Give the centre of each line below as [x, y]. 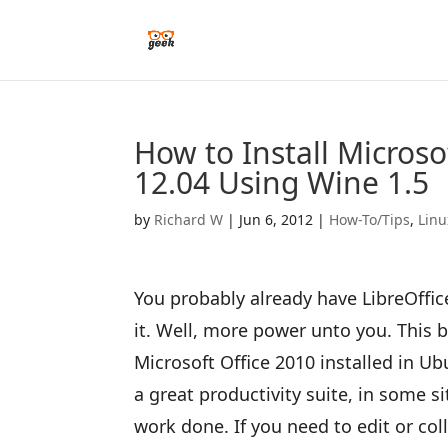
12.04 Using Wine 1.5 [282, 182]
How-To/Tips [370, 219]
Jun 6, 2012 [276, 219]
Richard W [189, 219]
